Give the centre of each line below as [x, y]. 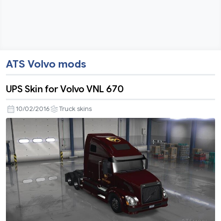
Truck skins [75, 109]
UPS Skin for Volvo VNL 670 [65, 89]
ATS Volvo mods [46, 64]
